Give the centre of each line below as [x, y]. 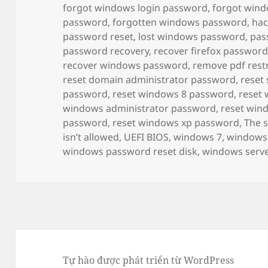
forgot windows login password [135, 8]
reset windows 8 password [173, 94]
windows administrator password [140, 109]
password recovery [106, 51]
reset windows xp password [176, 123]
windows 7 [198, 137]
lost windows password [192, 37]
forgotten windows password [180, 22]
